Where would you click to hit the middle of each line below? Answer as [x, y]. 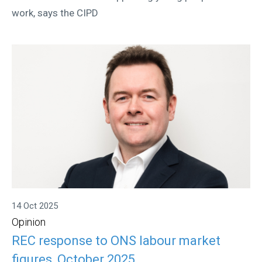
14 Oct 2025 [35, 206]
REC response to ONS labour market [116, 241]
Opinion [29, 222]
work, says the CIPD [55, 13]
